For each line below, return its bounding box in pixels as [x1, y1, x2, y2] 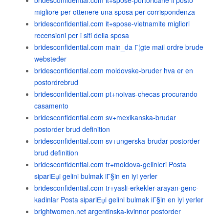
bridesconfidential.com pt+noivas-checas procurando [34, 89, 197, 99]
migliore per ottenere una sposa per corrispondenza [34, 7, 195, 17]
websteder [34, 54, 66, 64]
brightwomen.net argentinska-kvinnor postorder [34, 206, 181, 216]
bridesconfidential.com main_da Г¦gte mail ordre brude [34, 42, 203, 52]
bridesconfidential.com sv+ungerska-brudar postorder [34, 136, 200, 146]
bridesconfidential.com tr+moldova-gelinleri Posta [34, 159, 186, 169]
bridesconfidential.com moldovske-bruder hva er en [34, 66, 193, 75]
